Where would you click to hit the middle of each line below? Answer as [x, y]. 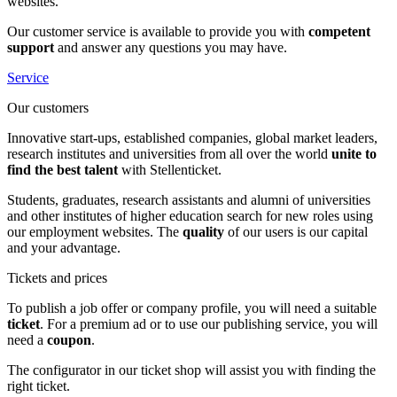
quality [203, 231]
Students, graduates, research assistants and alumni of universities [189, 199]
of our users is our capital [296, 231]
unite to [354, 153]
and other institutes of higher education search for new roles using [190, 215]
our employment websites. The [95, 231]
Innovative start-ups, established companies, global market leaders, [192, 137]
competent [339, 31]
